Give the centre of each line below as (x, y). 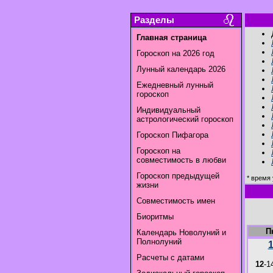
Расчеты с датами (170, 257)
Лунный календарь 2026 (181, 69)
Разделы (154, 20)
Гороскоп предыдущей (178, 176)
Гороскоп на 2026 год (175, 53)
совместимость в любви (181, 160)
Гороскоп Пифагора (172, 135)
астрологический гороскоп (185, 119)
